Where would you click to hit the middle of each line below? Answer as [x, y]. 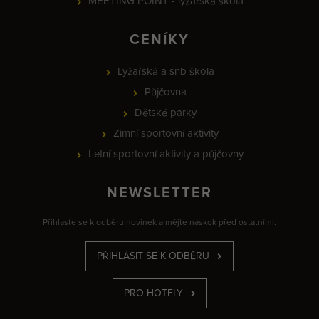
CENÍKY [159, 40]
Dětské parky [166, 112]
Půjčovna [166, 91]
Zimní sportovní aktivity [166, 133]
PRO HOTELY [153, 293]
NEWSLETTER [159, 193]
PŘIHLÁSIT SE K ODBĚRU [153, 256]
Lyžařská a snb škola [166, 71]
